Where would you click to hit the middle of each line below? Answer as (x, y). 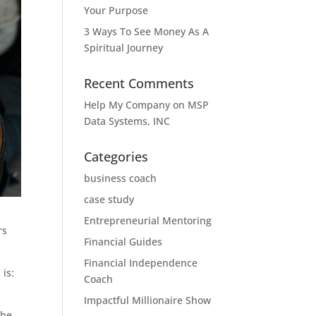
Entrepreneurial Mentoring (148, 220)
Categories (116, 157)
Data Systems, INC (127, 121)
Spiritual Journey (124, 48)
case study (109, 199)
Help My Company (127, 105)
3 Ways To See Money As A (147, 31)
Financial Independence (141, 263)
